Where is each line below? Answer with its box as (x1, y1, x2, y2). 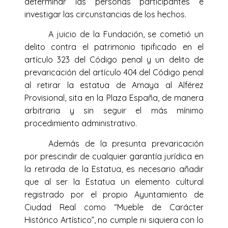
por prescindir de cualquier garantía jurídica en (24, 151, 204, 161)
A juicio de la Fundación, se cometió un (48, 29, 204, 40)
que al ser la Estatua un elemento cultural (24, 176, 204, 187)
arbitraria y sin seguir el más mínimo (24, 105, 204, 116)
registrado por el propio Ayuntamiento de (24, 189, 204, 199)
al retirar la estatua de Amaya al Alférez (24, 80, 204, 91)
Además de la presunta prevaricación (48, 138, 204, 149)
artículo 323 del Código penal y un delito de (24, 54, 204, 65)
